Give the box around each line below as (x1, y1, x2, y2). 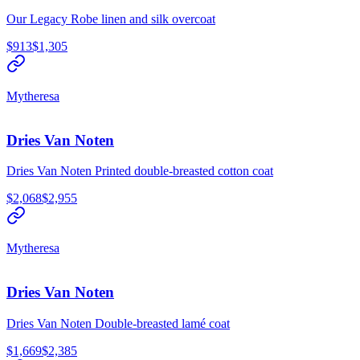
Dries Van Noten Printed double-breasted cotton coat (6, 164, 273, 178)
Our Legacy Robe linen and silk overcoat (6, 12, 215, 26)
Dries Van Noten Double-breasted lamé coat (6, 316, 230, 330)
